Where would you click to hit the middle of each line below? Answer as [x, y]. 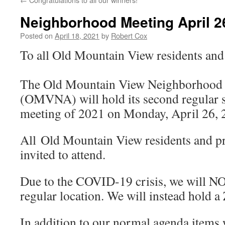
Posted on [36, 35]
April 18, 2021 [77, 35]
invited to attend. [65, 154]
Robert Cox [129, 35]
